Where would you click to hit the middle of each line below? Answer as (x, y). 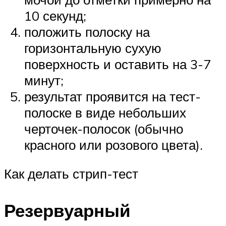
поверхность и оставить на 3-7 (118, 64)
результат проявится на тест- (112, 96)
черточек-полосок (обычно (104, 128)
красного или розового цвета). (114, 145)
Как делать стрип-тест (71, 174)
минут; (44, 80)
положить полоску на (87, 32)
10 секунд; (55, 15)
